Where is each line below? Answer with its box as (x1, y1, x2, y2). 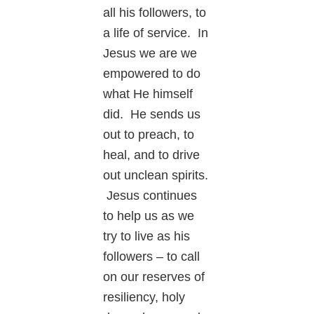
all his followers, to (103, 6, 207, 20)
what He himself (103, 87, 193, 102)
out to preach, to (103, 128, 195, 142)
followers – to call (103, 250, 200, 264)
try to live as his (103, 229, 191, 244)
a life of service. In (103, 26, 209, 41)
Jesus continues (103, 189, 198, 203)
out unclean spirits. (103, 168, 209, 183)
